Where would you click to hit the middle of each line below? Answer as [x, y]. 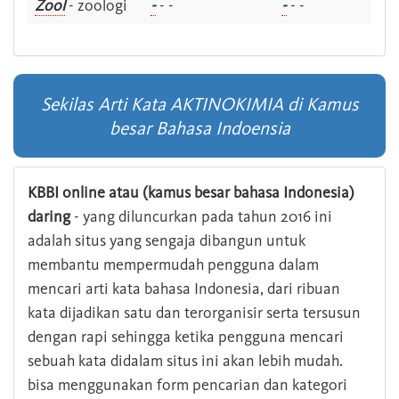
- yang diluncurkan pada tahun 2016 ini [201, 217]
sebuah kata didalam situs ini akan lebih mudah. [185, 361]
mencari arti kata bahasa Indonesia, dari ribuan [184, 289]
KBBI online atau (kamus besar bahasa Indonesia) [191, 193]
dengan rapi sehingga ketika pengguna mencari [186, 337]
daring [49, 217]
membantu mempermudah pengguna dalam [173, 265]
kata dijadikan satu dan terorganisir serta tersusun [194, 313]
